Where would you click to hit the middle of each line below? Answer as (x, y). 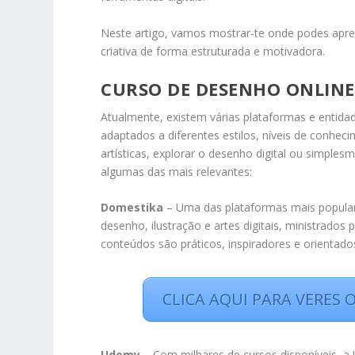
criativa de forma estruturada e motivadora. (213, 51)
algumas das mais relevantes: (177, 172)
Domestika (132, 208)
